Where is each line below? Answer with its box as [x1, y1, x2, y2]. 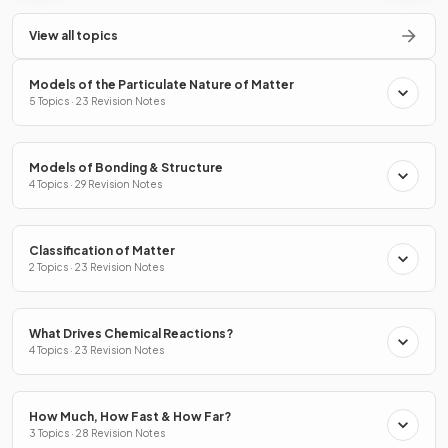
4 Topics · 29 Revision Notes [29, 178, 162, 191]
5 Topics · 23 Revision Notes [29, 95, 165, 108]
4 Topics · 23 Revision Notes [29, 344, 164, 357]
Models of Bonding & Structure [29, 160, 223, 176]
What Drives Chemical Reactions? [29, 326, 233, 342]
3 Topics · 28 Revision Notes [29, 427, 165, 440]
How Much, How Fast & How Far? [29, 409, 231, 425]
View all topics [29, 28, 118, 44]
